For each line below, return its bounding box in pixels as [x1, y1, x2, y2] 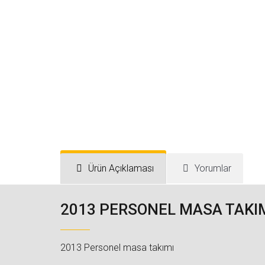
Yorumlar [194, 163, 231, 174]
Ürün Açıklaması [88, 163, 154, 174]
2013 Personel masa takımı [60, 242, 174, 253]
